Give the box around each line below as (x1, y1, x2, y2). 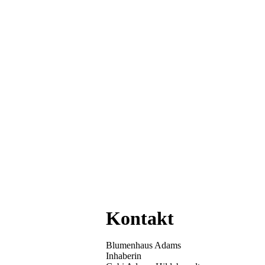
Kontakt (106, 208, 174, 229)
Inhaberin (106, 251, 142, 261)
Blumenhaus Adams (106, 240, 182, 250)
